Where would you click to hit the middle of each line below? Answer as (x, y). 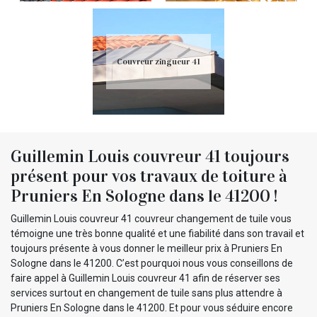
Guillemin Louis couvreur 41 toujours (150, 156)
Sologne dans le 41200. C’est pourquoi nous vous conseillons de (152, 263)
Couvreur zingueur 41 (158, 61)
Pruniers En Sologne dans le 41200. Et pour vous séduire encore (152, 307)
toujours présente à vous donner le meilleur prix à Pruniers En (146, 248)
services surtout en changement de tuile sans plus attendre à (146, 293)
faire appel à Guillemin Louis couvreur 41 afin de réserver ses (145, 278)
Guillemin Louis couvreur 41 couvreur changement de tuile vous (151, 218)
